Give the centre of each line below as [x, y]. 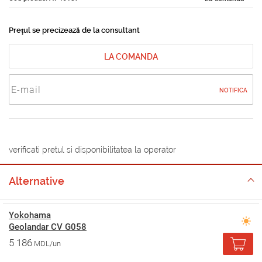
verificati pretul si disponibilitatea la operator [92, 150]
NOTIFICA [233, 91]
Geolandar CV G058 [48, 227]
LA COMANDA [131, 57]
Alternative [37, 181]
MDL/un [47, 244]
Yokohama [30, 216]
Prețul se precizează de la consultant [74, 30]
